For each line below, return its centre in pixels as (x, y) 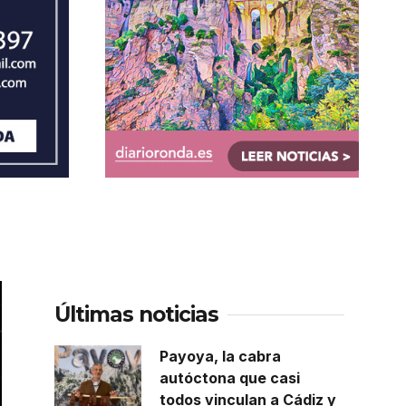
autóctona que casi (229, 378)
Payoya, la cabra (220, 357)
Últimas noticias (136, 315)
